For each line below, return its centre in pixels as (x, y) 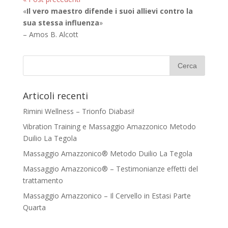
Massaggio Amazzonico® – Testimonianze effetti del (110, 168)
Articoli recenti (55, 95)
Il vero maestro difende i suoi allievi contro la (109, 11)
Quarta (34, 207)
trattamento (43, 180)
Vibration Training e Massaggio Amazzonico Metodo (109, 126)
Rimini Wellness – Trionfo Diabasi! (78, 111)
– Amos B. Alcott (50, 34)
